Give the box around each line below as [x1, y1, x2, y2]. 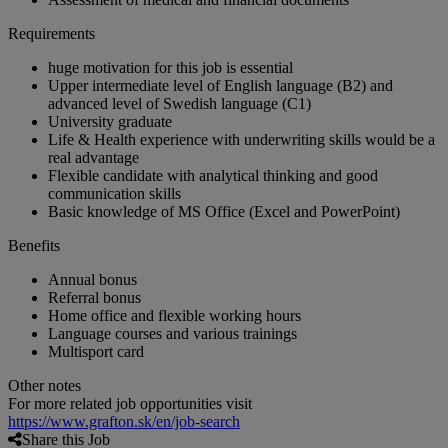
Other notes [8, 377, 81, 395]
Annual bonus [48, 271, 137, 289]
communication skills [48, 185, 181, 203]
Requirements [8, 25, 95, 43]
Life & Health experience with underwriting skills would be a [48, 131, 435, 149]
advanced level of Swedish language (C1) [48, 95, 311, 113]
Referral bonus [48, 289, 141, 307]
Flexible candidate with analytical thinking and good [48, 167, 378, 185]
